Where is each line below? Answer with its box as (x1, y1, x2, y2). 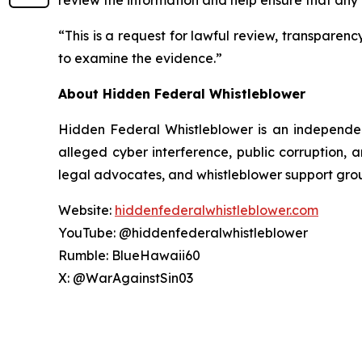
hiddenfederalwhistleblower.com (115, 202, 318, 218)
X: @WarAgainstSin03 (58, 270, 193, 286)
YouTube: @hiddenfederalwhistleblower (58, 225, 308, 241)
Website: (58, 202, 115, 218)
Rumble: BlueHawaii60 (58, 247, 200, 263)
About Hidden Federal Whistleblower (58, 86, 305, 102)
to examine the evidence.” (58, 50, 222, 66)
